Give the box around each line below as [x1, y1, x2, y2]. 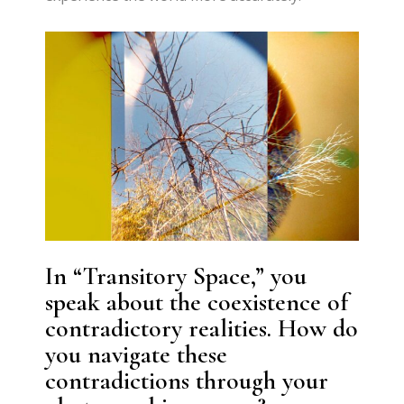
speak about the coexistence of [45, 286, 349, 317]
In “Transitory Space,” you [45, 260, 308, 291]
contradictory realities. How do [45, 312, 359, 344]
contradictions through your [45, 364, 329, 396]
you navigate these [45, 338, 228, 370]
